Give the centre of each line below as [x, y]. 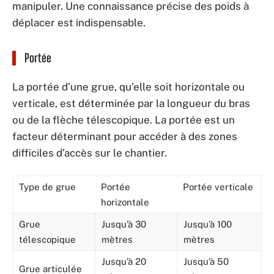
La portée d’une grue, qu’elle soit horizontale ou [128, 87]
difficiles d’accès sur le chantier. [90, 153]
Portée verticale [218, 187]
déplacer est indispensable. [79, 22]
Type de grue [47, 187]
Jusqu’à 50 [206, 261]
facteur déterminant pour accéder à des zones [125, 136]
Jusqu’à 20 [124, 261]
